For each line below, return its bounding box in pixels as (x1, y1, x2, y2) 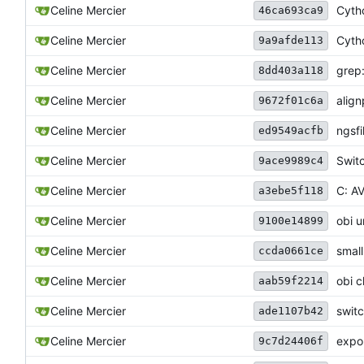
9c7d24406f (258, 335, 323, 348)
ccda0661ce (258, 245, 323, 258)
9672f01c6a (258, 94, 323, 107)
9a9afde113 (258, 34, 323, 47)
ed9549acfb (258, 124, 323, 137)
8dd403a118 (258, 64, 323, 77)
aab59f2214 (258, 275, 323, 288)
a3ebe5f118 (258, 184, 323, 197)
